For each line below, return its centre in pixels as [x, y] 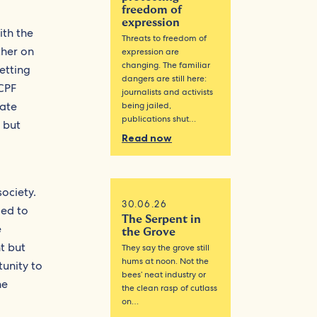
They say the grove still [166, 248]
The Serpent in [162, 220]
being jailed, [147, 106]
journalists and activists [168, 92]
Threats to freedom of [165, 39]
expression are [151, 52]
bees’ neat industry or [164, 275]
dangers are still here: [165, 79]
